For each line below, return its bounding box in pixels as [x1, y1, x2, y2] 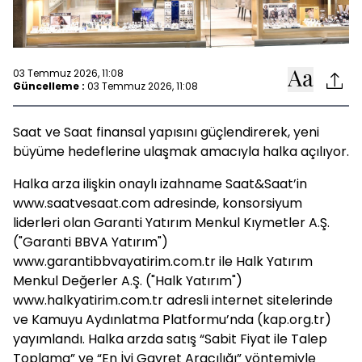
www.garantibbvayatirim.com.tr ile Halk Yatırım [13, 252, 313, 271]
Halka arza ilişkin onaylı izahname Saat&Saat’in [13, 175, 307, 193]
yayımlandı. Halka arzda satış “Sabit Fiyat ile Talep [13, 330, 327, 348]
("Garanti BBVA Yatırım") [13, 233, 168, 251]
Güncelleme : [13, 78, 85, 93]
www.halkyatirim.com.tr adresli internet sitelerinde [13, 291, 333, 309]
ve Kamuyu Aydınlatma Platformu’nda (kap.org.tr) [13, 310, 331, 329]
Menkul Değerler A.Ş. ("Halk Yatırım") [13, 271, 242, 290]
